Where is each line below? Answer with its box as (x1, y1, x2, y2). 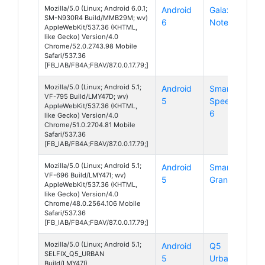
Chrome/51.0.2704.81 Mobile (44, 120, 135, 129)
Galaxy (209, 4, 236, 15)
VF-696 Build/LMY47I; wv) (44, 170, 126, 179)
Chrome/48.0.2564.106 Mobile (44, 199, 141, 208)
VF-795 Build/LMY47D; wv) (44, 92, 128, 101)
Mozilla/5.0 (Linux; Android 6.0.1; (44, 4, 147, 12)
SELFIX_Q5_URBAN (44, 249, 104, 258)
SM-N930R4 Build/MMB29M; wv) (44, 13, 148, 22)
